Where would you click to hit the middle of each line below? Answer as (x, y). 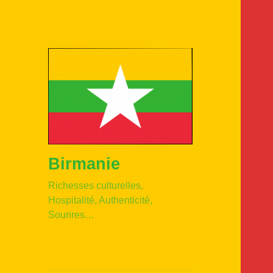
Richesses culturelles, (96, 185)
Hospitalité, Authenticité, (101, 200)
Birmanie (84, 164)
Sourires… (72, 214)
